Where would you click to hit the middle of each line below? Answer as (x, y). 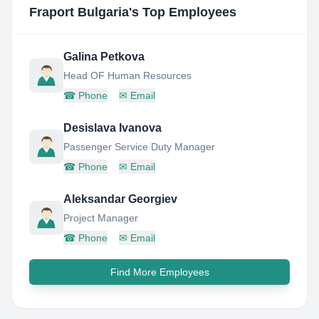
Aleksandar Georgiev (120, 199)
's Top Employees (183, 12)
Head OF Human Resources (127, 75)
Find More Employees (159, 272)
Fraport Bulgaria (79, 12)
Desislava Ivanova (113, 128)
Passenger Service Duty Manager (139, 147)
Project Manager (101, 218)
